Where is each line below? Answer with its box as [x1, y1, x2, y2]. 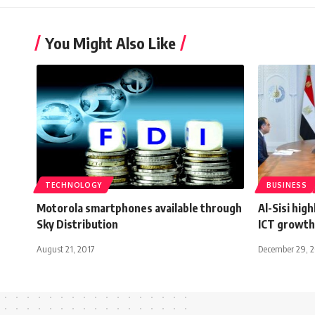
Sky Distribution [37, 217, 118, 231]
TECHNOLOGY [45, 180, 102, 189]
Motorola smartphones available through [37, 200, 242, 215]
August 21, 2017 [37, 243, 94, 255]
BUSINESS [266, 180, 307, 189]
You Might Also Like [45, 32, 176, 53]
